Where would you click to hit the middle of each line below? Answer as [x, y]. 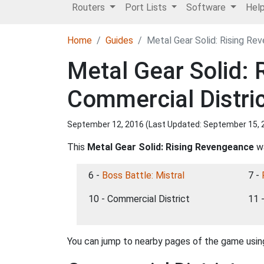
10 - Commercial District [139, 199]
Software [207, 7]
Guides [119, 40]
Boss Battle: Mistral [143, 175]
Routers [90, 7]
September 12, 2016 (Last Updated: [135, 124]
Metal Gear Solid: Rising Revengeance [171, 147]
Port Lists [147, 7]
